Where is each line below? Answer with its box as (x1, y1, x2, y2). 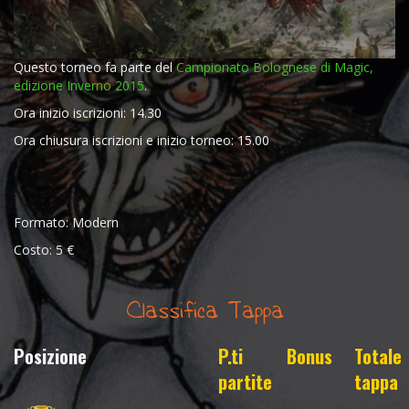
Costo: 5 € (14, 241, 74, 258)
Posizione (14, 342, 87, 370)
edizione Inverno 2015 (14, 77, 144, 94)
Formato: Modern (14, 214, 119, 231)
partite (218, 368, 272, 395)
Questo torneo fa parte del (14, 58, 176, 76)
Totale (354, 342, 403, 370)
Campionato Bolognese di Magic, (176, 58, 373, 76)
